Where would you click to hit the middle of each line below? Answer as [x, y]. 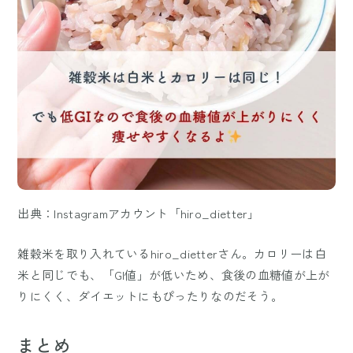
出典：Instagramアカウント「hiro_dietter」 [139, 214]
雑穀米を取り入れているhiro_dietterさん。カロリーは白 [172, 254]
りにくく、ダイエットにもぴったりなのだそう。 [150, 296]
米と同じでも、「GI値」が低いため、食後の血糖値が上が [174, 275]
